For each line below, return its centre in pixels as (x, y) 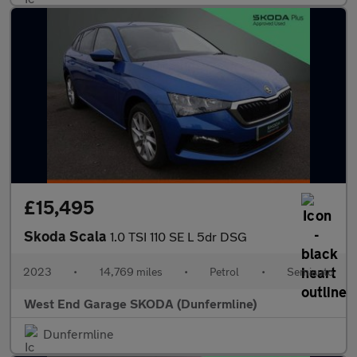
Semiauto (310, 271)
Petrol (225, 271)
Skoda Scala (67, 236)
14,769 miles (131, 271)
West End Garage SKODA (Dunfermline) (140, 303)
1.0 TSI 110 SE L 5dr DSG (178, 236)
